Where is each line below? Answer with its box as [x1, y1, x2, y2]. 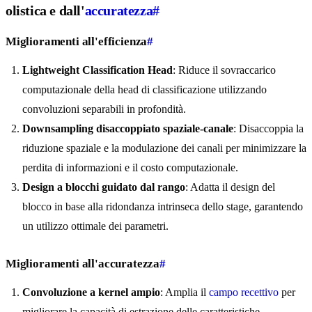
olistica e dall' [6, 3, 85, 19]
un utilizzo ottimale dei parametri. [22, 220, 169, 233]
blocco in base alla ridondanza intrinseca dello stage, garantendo [22, 201, 303, 213]
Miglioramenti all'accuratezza [6, 257, 160, 271]
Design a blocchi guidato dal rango [22, 181, 185, 194]
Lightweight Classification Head [22, 64, 173, 77]
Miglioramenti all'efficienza [6, 35, 148, 49]
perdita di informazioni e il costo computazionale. [22, 162, 238, 174]
